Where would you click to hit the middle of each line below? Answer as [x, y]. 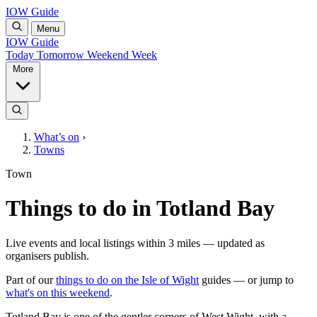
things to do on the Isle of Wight [127, 279]
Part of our [31, 279]
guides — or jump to [246, 279]
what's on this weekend [58, 292]
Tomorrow [62, 55]
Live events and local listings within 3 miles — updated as [135, 243]
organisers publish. [47, 255]
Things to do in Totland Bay [140, 208]
